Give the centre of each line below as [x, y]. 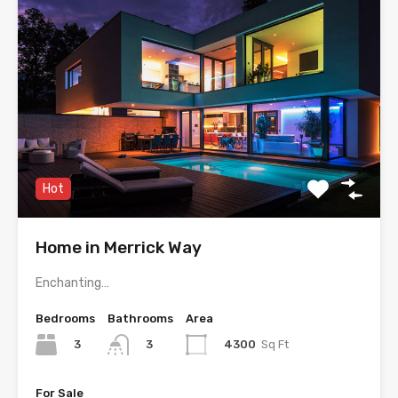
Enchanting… [72, 283]
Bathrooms [140, 318]
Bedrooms [65, 318]
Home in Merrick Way [119, 247]
